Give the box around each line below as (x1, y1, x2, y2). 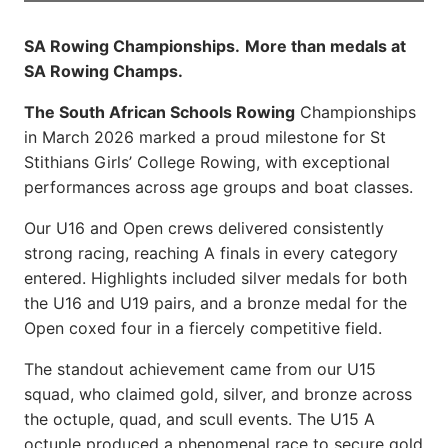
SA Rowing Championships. (24, 36, 240, 57)
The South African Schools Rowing (24, 102, 295, 123)
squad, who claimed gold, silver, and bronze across (24, 384, 412, 405)
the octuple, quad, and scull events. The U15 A (24, 409, 375, 430)
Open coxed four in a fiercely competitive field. (24, 318, 382, 339)
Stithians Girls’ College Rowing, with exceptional (24, 152, 390, 173)
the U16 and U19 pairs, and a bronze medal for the (24, 293, 407, 314)
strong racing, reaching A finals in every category (24, 243, 398, 264)
